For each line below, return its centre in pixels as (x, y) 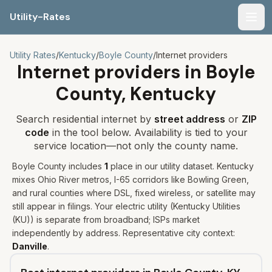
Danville (30, 246)
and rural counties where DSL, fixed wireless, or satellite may (134, 193)
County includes (69, 166)
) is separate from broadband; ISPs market (115, 219)
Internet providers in (111, 72)
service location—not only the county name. (136, 146)
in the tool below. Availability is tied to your (148, 132)
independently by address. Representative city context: (124, 233)
